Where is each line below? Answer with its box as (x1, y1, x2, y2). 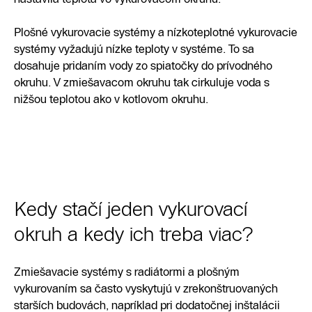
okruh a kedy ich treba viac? (14, 222, 253, 246)
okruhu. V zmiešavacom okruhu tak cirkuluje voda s (14, 75, 270, 89)
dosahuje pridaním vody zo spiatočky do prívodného (14, 58, 272, 72)
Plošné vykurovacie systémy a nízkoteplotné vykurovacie (14, 25, 297, 39)
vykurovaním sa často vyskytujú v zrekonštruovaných (14, 281, 278, 295)
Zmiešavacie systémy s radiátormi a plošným (14, 265, 240, 279)
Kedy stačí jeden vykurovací (14, 197, 247, 221)
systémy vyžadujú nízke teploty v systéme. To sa (14, 42, 254, 56)
